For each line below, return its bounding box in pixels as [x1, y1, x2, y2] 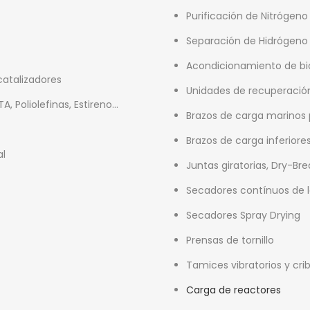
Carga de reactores [186, 282, 281, 297]
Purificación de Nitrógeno [186, 8, 308, 23]
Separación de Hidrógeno [186, 33, 308, 48]
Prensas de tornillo [186, 232, 274, 247]
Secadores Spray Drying [186, 208, 300, 222]
